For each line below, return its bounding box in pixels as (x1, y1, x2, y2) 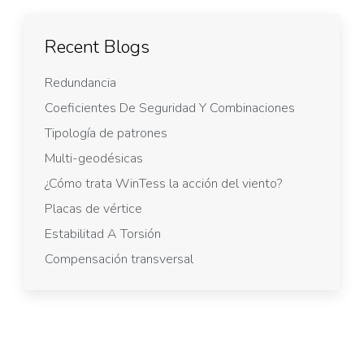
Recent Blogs (45, 34, 149, 59)
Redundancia (45, 73, 116, 92)
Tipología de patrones (45, 123, 167, 142)
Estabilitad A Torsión (45, 224, 161, 243)
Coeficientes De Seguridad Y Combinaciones (45, 98, 295, 117)
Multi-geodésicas (45, 149, 143, 167)
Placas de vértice (45, 199, 142, 218)
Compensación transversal (45, 249, 193, 268)
